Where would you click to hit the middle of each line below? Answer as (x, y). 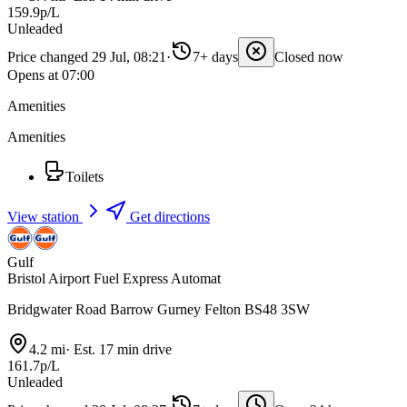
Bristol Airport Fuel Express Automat (114, 279)
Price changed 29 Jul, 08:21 (87, 57)
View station (45, 217)
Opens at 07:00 (51, 75)
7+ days (215, 57)
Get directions (168, 217)
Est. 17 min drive (121, 350)
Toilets (84, 177)
